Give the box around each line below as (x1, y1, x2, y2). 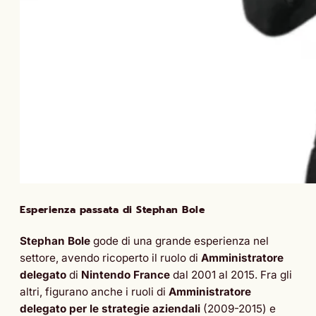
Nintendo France (81, 267, 170, 281)
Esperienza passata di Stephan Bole (20, 202, 205, 218)
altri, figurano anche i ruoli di (20, 284, 169, 298)
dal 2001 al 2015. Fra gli (170, 267, 292, 281)
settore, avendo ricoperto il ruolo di (20, 250, 201, 265)
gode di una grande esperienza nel (90, 233, 269, 248)
